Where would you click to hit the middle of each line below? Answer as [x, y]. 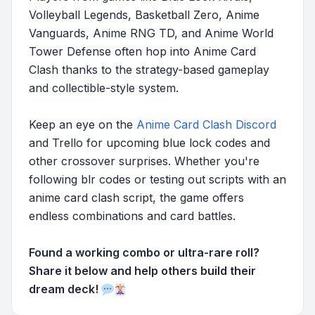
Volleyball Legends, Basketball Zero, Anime [144, 14]
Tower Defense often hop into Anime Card [142, 51]
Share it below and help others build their [142, 270]
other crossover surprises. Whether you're [144, 161]
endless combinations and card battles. [132, 216]
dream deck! [65, 289]
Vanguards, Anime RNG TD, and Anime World [151, 33]
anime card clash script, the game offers [136, 197]
